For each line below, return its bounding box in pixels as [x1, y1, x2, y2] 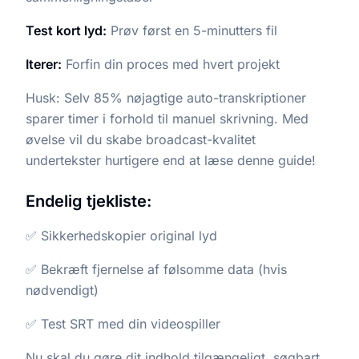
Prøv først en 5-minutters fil [107, 22, 277, 38]
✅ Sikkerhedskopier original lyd [26, 227, 217, 244]
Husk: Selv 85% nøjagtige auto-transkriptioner [26, 89, 306, 106]
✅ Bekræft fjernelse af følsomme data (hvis [26, 260, 287, 277]
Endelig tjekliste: [26, 191, 151, 211]
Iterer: [26, 55, 62, 72]
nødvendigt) [26, 281, 99, 298]
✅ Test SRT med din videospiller [26, 315, 220, 332]
